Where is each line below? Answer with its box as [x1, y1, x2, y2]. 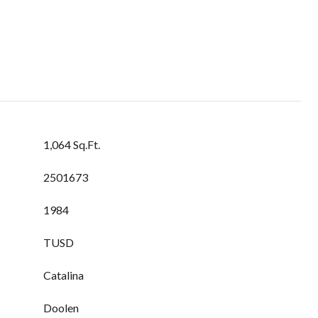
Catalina [43, 268, 84, 282]
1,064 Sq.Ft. [43, 138, 100, 151]
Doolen [43, 301, 79, 314]
